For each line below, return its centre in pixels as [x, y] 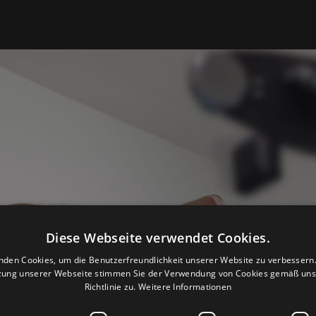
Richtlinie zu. [110, 287]
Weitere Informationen [185, 287]
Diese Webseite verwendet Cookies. [158, 238]
